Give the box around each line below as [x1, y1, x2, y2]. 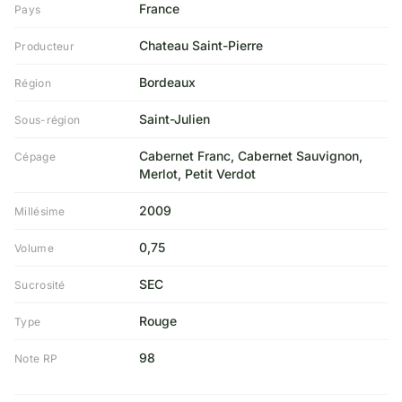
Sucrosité [14, 278, 66, 292]
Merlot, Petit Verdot [138, 166, 256, 181]
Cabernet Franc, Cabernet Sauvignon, [138, 148, 363, 163]
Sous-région [14, 113, 81, 127]
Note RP [14, 352, 58, 365]
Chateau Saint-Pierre [138, 38, 263, 53]
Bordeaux [138, 74, 196, 90]
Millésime [14, 205, 66, 218]
